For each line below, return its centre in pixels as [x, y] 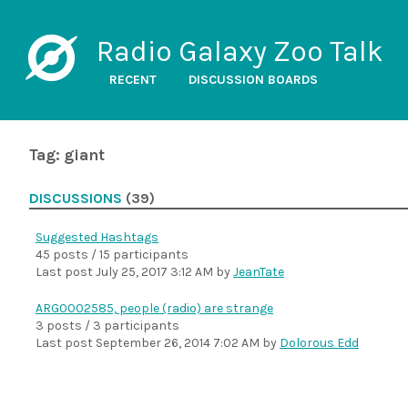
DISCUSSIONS [76, 199]
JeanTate [259, 272]
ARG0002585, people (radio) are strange [154, 308]
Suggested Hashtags [97, 237]
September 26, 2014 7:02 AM [178, 343]
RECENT [133, 80]
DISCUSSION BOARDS [253, 80]
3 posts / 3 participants [107, 326]
